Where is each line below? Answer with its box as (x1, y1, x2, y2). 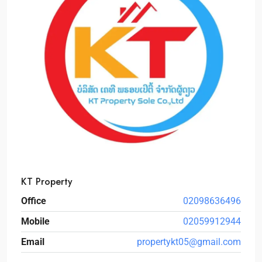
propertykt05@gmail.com (137, 236, 241, 247)
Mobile (21, 216, 50, 227)
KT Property (21, 175, 73, 188)
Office (21, 195, 46, 206)
